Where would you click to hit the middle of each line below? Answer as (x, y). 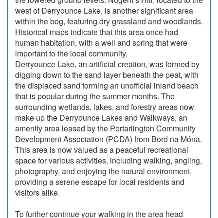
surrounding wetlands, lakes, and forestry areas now (105, 107)
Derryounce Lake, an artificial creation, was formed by (107, 64)
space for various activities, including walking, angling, (109, 161)
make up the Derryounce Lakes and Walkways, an (101, 118)
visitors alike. (37, 193)
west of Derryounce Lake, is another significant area (104, 11)
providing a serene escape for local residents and (100, 182)
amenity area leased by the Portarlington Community (105, 128)
